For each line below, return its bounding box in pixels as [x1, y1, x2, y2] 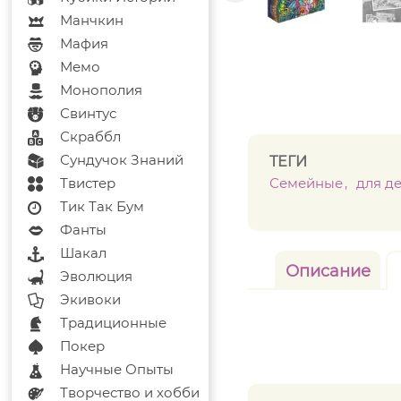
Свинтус [60, 105, 117, 122]
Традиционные [60, 314, 167, 331]
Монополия [60, 81, 143, 98]
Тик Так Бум [60, 198, 145, 215]
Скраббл [60, 128, 122, 145]
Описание [285, 261, 371, 281]
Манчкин [60, 12, 124, 29]
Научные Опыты [60, 361, 175, 378]
